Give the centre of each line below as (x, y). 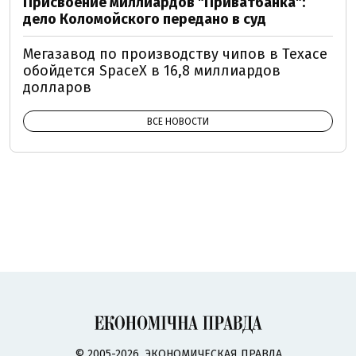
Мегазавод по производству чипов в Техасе (175, 54)
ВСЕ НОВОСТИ (178, 122)
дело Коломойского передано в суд (145, 19)
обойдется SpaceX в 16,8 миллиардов (152, 71)
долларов (57, 87)
